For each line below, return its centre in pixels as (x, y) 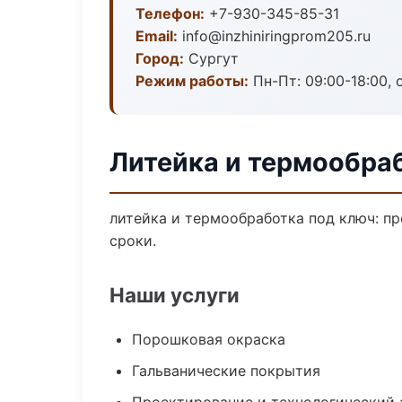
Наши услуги (175, 295)
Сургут (211, 58)
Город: (160, 58)
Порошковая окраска (209, 339)
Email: (157, 36)
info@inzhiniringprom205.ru (274, 36)
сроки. (133, 240)
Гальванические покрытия (226, 371)
